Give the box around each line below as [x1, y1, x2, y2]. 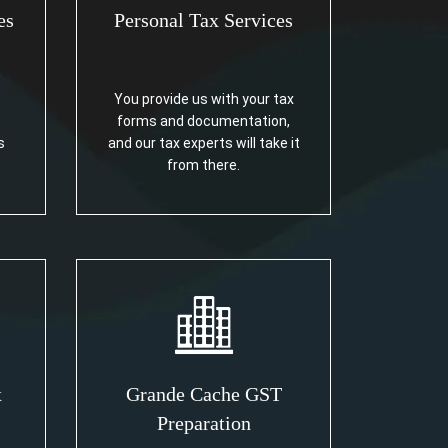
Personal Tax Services [114, 9, 293, 31]
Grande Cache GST [125, 383, 282, 405]
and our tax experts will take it [107, 135, 300, 151]
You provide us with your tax [113, 91, 294, 107]
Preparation [156, 412, 251, 434]
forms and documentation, [117, 113, 290, 129]
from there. [167, 157, 240, 173]
